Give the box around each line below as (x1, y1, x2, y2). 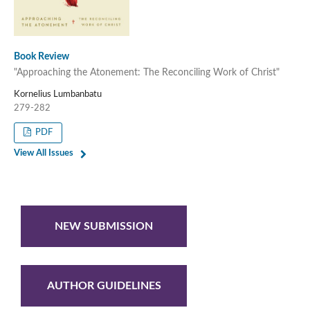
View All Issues (13, 149, 73, 158)
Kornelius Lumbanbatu (13, 90, 102, 100)
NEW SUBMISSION (55, 220, 153, 232)
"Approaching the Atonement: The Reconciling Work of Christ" (13, 68, 280, 78)
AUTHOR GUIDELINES (46, 280, 161, 291)
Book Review (13, 51, 69, 62)
